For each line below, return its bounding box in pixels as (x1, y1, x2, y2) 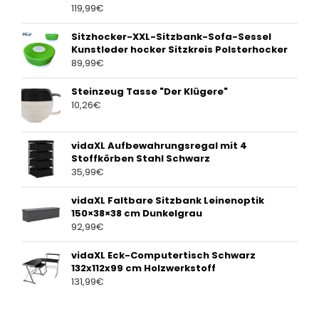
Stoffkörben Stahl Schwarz (71, 152, 210, 166)
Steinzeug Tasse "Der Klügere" (71, 85, 228, 99)
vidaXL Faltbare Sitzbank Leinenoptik (71, 194, 264, 208)
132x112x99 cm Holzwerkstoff (71, 261, 216, 276)
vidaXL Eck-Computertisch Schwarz (71, 249, 256, 263)
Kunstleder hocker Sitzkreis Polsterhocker (71, 43, 288, 57)
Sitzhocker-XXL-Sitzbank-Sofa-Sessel (71, 30, 271, 44)
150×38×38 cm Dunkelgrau (71, 206, 202, 221)
